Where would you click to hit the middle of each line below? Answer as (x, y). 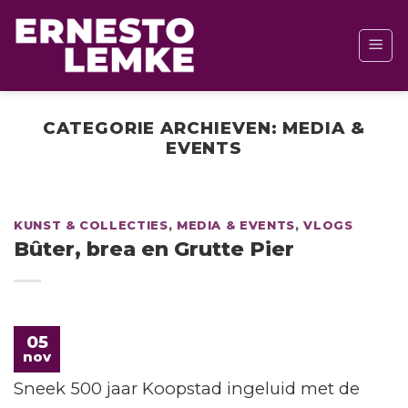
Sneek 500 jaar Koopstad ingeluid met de (187, 389)
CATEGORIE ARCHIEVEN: (163, 128)
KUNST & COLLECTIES (91, 225)
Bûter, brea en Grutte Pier (154, 250)
